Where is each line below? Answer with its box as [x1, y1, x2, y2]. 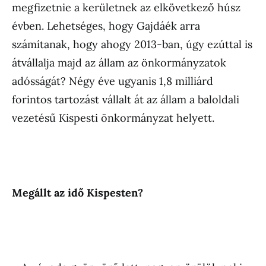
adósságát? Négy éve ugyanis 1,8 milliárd [12, 74, 213, 88]
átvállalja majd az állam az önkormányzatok [12, 56, 226, 70]
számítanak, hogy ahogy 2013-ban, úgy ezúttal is [12, 37, 252, 52]
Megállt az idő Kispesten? [12, 186, 143, 200]
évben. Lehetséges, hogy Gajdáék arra [12, 19, 200, 33]
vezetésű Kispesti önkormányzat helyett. [12, 111, 214, 125]
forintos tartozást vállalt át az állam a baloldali [12, 93, 239, 107]
